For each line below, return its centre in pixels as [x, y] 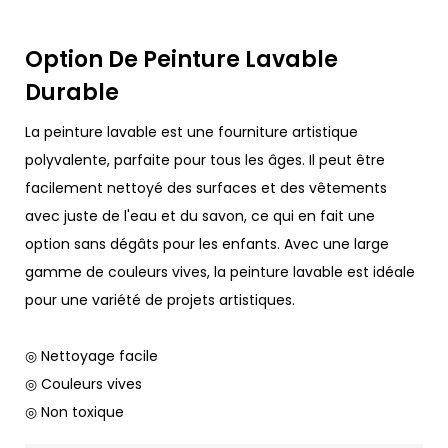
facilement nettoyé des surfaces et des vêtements [206, 188]
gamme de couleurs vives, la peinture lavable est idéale [220, 272]
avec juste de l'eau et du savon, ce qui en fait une [200, 216]
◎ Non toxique [74, 412]
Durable [74, 93]
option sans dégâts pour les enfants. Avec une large [207, 244]
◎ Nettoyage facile [93, 356]
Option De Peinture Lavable [181, 60]
